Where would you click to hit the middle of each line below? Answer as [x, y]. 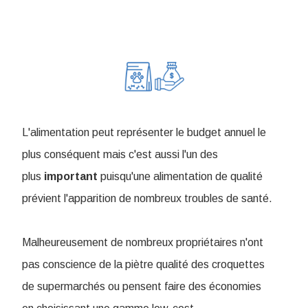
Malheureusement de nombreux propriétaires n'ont [143, 243]
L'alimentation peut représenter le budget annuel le [144, 133]
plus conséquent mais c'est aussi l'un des [120, 155]
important [71, 177]
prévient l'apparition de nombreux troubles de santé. [147, 199]
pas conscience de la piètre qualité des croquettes [143, 265]
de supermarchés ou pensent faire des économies [142, 287]
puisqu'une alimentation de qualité [180, 177]
